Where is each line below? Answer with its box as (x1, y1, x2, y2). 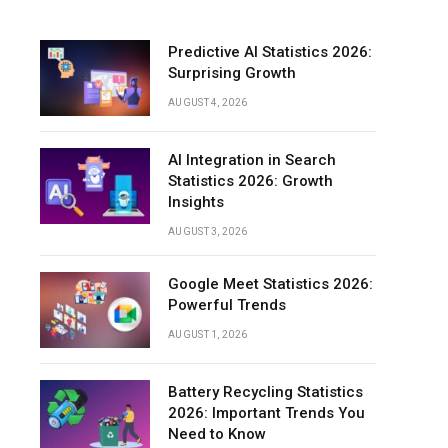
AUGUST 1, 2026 (168, 329, 248, 340)
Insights (168, 193, 224, 211)
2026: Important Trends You (168, 404, 365, 422)
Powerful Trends (168, 296, 286, 314)
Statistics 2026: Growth (168, 172, 333, 190)
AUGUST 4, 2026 (168, 97, 248, 108)
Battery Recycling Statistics (168, 383, 363, 401)
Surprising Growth (168, 64, 296, 82)
